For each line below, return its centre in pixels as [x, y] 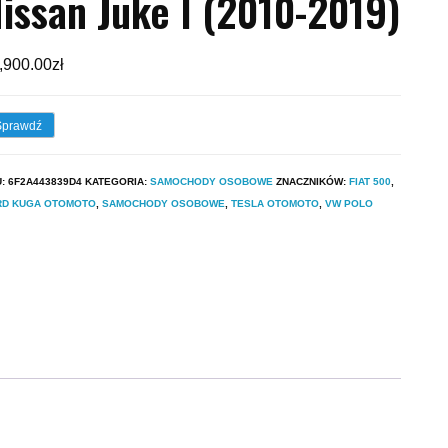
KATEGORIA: [117, 181]
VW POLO [349, 203]
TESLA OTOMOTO [275, 203]
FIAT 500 [370, 181]
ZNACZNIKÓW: [312, 181]
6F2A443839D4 [45, 181]
